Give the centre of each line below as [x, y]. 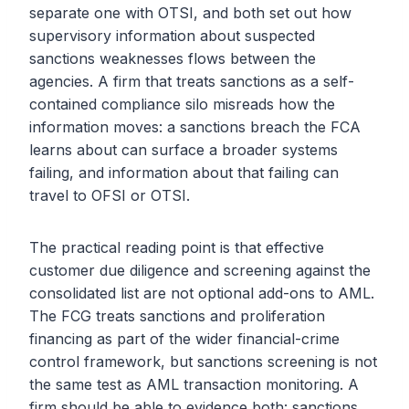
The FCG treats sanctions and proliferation [177, 316]
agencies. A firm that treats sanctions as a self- [192, 82]
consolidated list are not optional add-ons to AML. [202, 294]
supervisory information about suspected [172, 36]
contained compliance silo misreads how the [182, 105]
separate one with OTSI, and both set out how [190, 13]
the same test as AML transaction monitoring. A [194, 385]
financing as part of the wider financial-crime [184, 339]
